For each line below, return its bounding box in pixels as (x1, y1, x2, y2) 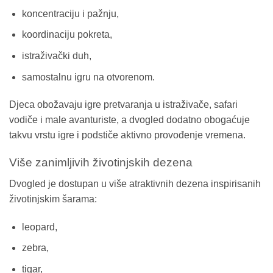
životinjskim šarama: (9, 193, 97, 204)
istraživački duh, (21, 51, 91, 61)
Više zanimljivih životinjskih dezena (9, 156, 193, 169)
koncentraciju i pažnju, (21, 8, 119, 19)
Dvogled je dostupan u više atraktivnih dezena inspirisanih (9, 178, 261, 189)
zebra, (21, 243, 49, 253)
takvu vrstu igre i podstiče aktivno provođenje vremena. (9, 130, 246, 141)
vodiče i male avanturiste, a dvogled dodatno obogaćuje (9, 115, 250, 126)
